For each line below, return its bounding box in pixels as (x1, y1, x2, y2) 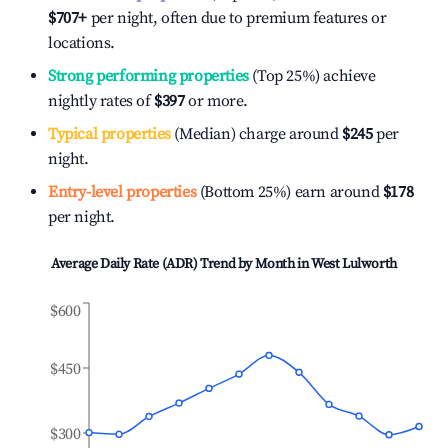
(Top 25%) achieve (248, 66, 376, 86)
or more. (184, 91, 249, 111)
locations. (48, 33, 115, 53)
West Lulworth (311, 255, 397, 273)
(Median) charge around (170, 124, 339, 144)
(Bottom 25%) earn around (196, 182, 380, 202)
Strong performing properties (48, 66, 249, 86)
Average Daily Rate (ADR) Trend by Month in (51, 255, 311, 273)
